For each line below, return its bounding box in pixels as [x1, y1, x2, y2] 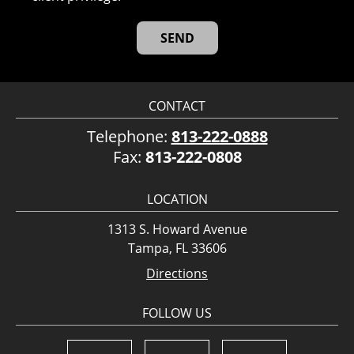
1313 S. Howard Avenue [107, 220, 247, 238]
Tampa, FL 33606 [127, 239, 227, 257]
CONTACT [149, 96, 205, 115]
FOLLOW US [142, 303, 212, 322]
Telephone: [86, 125, 171, 147]
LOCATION [146, 190, 208, 208]
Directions [146, 264, 208, 282]
